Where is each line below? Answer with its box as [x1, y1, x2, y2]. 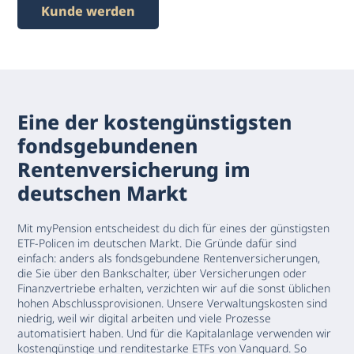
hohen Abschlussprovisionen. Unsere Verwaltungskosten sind [17, 296, 328, 311]
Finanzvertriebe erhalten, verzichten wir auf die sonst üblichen [17, 281, 331, 296]
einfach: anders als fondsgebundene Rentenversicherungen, [17, 250, 321, 266]
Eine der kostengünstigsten [17, 108, 292, 136]
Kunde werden [41, 2, 136, 21]
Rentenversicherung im [17, 156, 251, 183]
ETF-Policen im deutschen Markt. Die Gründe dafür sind [17, 235, 297, 251]
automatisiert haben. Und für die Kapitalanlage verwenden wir [17, 326, 332, 341]
